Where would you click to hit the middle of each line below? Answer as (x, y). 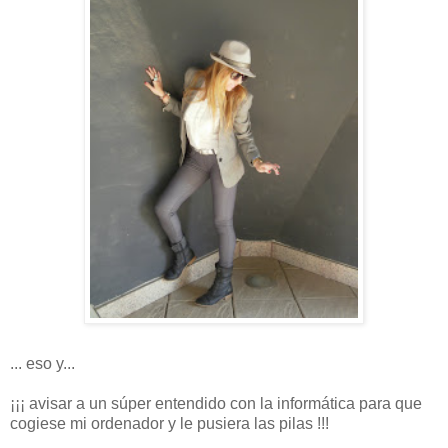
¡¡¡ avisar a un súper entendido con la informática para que (216, 403)
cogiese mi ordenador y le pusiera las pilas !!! (169, 423)
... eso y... (42, 363)
